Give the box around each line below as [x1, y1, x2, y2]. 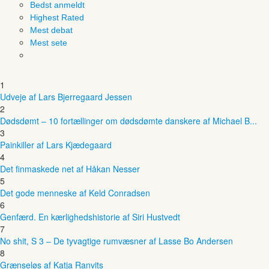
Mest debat [30, 25, 73, 35]
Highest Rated [30, 12, 84, 22]
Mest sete [30, 37, 67, 47]
